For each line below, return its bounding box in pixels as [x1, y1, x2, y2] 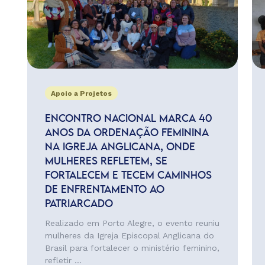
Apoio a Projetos [50, 89, 112, 98]
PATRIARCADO [44, 199, 113, 209]
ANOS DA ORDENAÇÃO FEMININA [44, 128, 209, 138]
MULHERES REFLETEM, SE [44, 157, 167, 166]
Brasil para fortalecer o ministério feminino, [44, 243, 219, 253]
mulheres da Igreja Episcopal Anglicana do [44, 231, 214, 240]
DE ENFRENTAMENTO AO [44, 185, 164, 195]
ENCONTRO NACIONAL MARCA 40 [44, 114, 212, 124]
